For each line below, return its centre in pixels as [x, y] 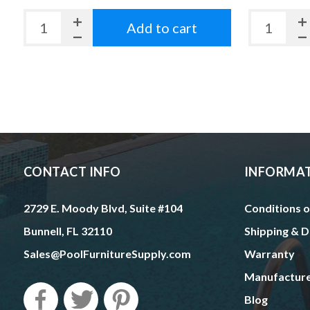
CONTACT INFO [72, 172]
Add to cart [162, 27]
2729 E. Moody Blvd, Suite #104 [103, 208]
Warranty [269, 254]
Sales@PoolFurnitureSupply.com [107, 254]
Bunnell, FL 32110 [67, 231]
